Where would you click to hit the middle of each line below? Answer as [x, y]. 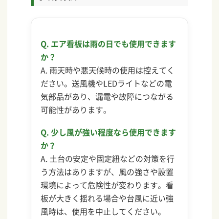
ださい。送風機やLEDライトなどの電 [107, 83]
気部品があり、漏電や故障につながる [107, 96]
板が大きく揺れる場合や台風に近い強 [107, 198]
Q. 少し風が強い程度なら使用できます [109, 132]
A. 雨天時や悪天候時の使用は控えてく [108, 70]
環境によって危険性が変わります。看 [107, 185]
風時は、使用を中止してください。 [103, 211]
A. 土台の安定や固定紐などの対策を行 [108, 158]
